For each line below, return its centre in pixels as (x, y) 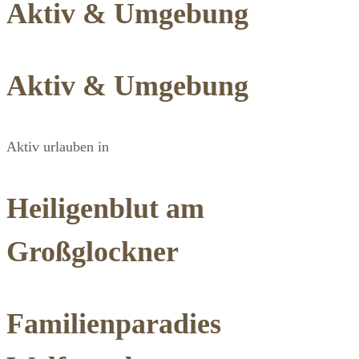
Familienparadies (114, 324)
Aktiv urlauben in (58, 147)
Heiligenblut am (105, 208)
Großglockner (93, 252)
